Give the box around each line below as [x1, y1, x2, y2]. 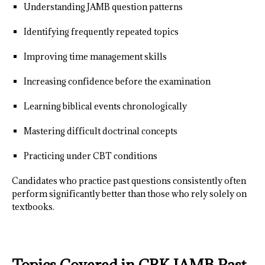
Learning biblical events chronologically [24, 101, 187, 112]
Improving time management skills [24, 51, 167, 63]
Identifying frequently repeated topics [24, 26, 179, 38]
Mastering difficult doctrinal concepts [24, 125, 177, 137]
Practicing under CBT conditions [24, 150, 157, 162]
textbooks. [12, 201, 56, 213]
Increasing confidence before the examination [24, 76, 211, 88]
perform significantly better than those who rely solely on [12, 188, 247, 200]
